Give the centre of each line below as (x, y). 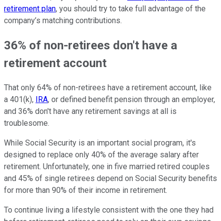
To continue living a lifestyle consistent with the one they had (109, 210)
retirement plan (30, 8)
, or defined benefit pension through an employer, (131, 99)
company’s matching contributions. (63, 20)
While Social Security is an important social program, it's (100, 143)
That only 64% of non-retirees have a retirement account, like (108, 87)
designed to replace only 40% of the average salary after (101, 154)
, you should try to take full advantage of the (131, 8)
